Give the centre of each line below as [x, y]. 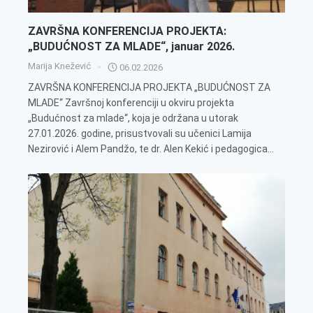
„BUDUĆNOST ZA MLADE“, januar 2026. [131, 47]
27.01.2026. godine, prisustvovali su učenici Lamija [140, 134]
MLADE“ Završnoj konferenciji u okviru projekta [131, 103]
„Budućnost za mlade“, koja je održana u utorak [133, 118]
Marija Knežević [59, 66]
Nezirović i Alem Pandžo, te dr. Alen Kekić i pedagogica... [151, 149]
